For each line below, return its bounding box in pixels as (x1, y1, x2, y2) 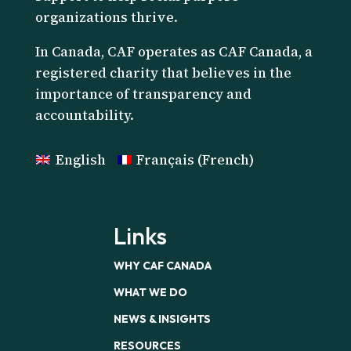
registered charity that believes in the (34, 63, 291, 82)
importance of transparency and (34, 84, 251, 103)
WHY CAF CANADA (113, 258, 212, 273)
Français (136, 150, 195, 169)
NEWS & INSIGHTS (113, 311, 211, 326)
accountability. (34, 105, 134, 125)
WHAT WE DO (113, 284, 187, 299)
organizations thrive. (34, 7, 178, 27)
